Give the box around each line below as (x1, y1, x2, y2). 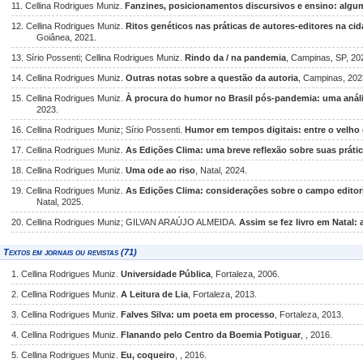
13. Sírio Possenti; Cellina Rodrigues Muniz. (11, 53, 185, 62)
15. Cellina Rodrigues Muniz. (11, 93, 126, 103)
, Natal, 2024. (195, 165, 247, 175)
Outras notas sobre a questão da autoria (126, 73, 298, 83)
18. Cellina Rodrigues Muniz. (11, 165, 126, 175)
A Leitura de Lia (121, 289, 188, 299)
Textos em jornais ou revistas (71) (3, 247, 137, 257)
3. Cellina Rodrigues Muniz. (11, 310, 121, 319)
